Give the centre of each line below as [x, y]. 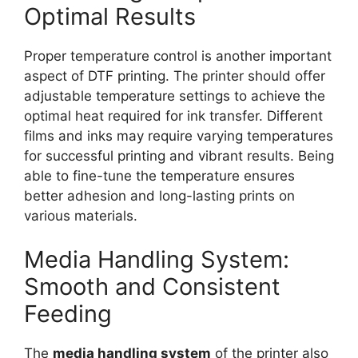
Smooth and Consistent [152, 287]
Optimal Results [110, 16]
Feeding [68, 314]
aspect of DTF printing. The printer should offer [175, 76]
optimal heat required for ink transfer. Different [173, 115]
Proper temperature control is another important [178, 56]
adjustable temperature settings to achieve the [175, 95]
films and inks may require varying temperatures [179, 135]
